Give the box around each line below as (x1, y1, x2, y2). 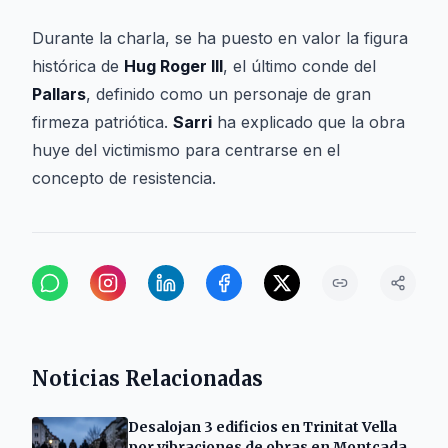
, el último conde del (223, 56, 376, 76)
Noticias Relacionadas (32, 366, 263, 391)
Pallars (32, 84, 86, 104)
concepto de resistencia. (32, 168, 216, 188)
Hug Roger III (124, 56, 223, 76)
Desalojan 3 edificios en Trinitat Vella (128, 418, 397, 436)
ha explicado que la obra (212, 112, 405, 132)
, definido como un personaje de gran (86, 84, 371, 104)
